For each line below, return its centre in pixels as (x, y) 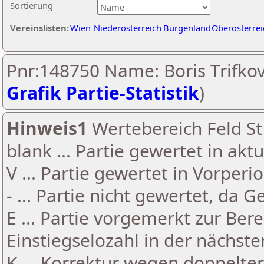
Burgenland (187, 28)
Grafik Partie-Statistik (103, 93)
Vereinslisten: (39, 28)
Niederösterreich (128, 28)
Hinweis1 (47, 128)
